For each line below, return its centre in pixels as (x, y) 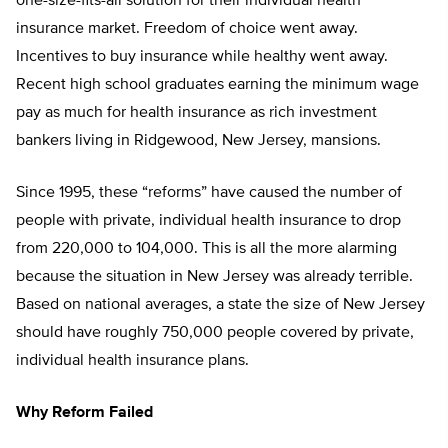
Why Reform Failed (84, 413)
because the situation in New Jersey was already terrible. (214, 277)
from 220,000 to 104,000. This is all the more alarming (206, 249)
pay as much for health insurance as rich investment (196, 113)
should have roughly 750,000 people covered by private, (215, 333)
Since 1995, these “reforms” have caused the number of (209, 193)
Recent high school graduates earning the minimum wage (217, 85)
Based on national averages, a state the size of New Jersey (220, 305)
